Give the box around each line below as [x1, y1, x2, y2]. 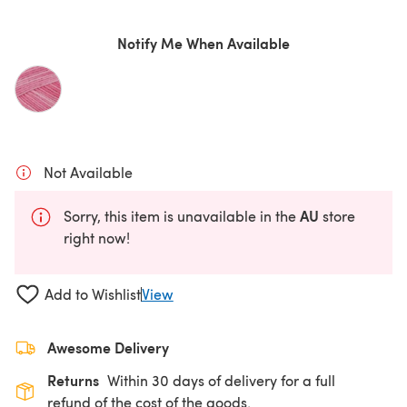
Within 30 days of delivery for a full [107, 370, 335, 390]
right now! [64, 228, 130, 247]
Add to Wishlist [44, 284, 141, 304]
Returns [47, 369, 99, 391]
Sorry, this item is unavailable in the [64, 206, 300, 225]
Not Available [44, 163, 133, 182]
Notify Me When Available [117, 33, 290, 54]
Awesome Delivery [47, 336, 169, 358]
